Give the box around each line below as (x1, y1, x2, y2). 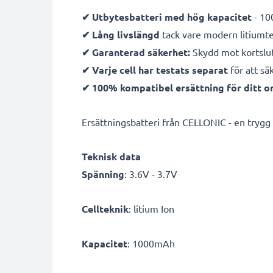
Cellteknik (82, 202, 129, 215)
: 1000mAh (127, 237, 175, 249)
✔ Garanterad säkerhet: (82, 46, 190, 58)
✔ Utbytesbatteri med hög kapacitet (82, 10, 252, 23)
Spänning (82, 168, 124, 180)
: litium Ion (129, 202, 174, 214)
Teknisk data (82, 150, 141, 163)
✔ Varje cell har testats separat (82, 63, 228, 76)
